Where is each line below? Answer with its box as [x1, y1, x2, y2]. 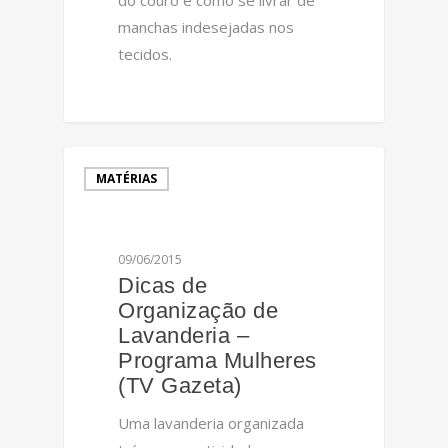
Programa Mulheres [118, 347, 317, 373]
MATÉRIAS [96, 170, 157, 188]
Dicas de [118, 272, 208, 298]
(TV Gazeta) [118, 372, 242, 398]
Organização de [118, 297, 279, 323]
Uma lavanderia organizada [118, 412, 305, 433]
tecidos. [118, 43, 173, 64]
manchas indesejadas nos [118, 16, 295, 37]
